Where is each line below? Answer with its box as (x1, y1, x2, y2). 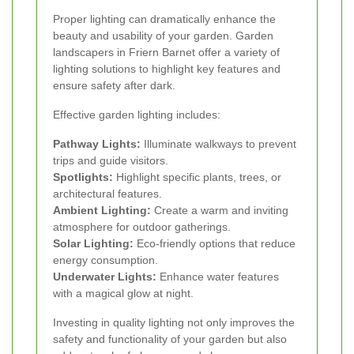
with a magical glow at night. (53, 287, 194, 300)
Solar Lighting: (53, 237, 134, 250)
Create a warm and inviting (151, 204, 288, 217)
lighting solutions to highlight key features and (53, 62, 281, 76)
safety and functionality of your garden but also (53, 333, 287, 346)
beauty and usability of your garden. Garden (53, 29, 273, 43)
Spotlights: (53, 171, 113, 184)
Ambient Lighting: (53, 204, 151, 217)
